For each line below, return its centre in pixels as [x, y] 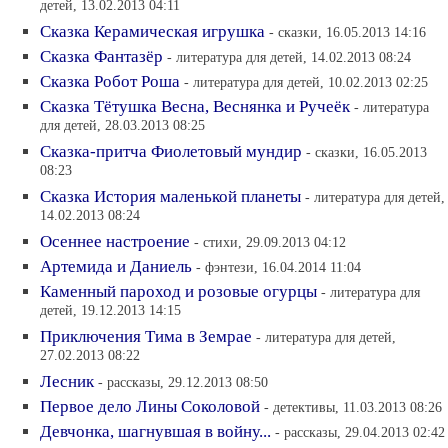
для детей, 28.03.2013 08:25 [122, 126]
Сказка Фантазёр [101, 56]
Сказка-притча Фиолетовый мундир [171, 151]
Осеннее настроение [115, 241]
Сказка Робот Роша [110, 81]
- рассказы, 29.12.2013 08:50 [183, 382]
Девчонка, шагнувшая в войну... [155, 431]
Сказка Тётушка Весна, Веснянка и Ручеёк [195, 106]
